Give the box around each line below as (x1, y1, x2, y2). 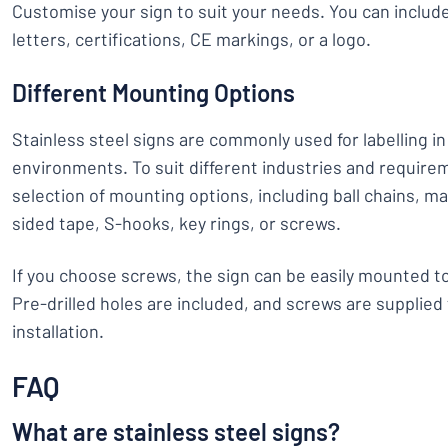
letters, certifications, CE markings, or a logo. (12, 28, 371, 50)
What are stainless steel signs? (12, 417, 340, 446)
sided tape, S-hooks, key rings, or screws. (12, 212, 341, 234)
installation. (12, 320, 104, 342)
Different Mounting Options (12, 78, 295, 107)
